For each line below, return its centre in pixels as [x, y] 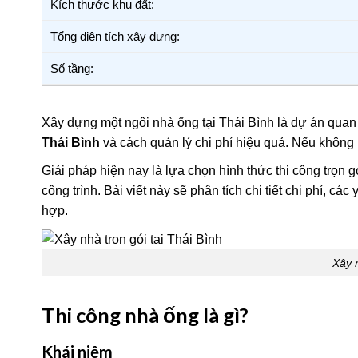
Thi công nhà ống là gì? [145, 315]
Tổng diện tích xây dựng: [115, 36]
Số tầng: [72, 68]
